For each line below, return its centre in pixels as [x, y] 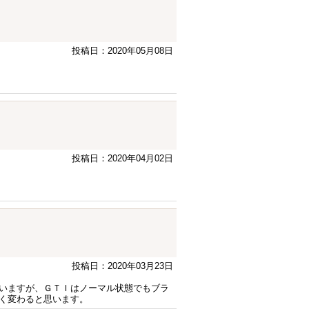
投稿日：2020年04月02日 [122, 158]
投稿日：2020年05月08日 [122, 51]
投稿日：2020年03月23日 [122, 266]
